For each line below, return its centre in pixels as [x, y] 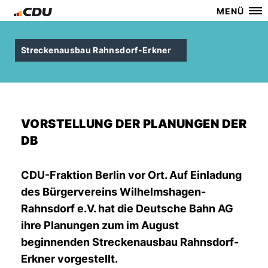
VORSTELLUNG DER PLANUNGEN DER [134, 124]
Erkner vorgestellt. [69, 259]
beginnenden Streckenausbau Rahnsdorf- [130, 242]
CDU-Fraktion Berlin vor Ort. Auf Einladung [131, 175]
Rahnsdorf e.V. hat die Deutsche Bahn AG [127, 208]
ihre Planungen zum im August [100, 225]
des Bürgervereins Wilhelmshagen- [113, 192]
